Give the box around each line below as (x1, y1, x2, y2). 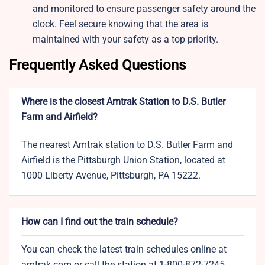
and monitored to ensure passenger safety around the (33, 3, 256, 15)
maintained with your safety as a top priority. (33, 34, 218, 46)
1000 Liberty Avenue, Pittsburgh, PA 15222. (21, 170, 201, 182)
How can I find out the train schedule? (21, 216, 178, 228)
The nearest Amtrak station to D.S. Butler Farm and (21, 139, 233, 151)
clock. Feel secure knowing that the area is (33, 18, 208, 30)
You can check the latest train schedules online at (21, 244, 227, 256)
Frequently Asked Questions (9, 57, 186, 74)
